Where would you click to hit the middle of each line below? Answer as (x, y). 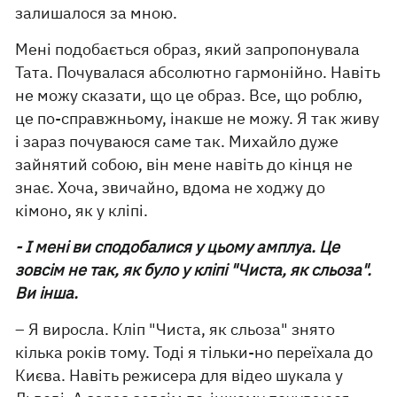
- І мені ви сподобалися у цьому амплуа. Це (178, 247)
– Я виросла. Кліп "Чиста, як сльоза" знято (175, 329)
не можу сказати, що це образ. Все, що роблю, (189, 95)
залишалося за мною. (97, 13)
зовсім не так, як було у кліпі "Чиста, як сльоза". (194, 270)
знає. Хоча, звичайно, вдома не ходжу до (171, 187)
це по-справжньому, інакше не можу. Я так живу (198, 118)
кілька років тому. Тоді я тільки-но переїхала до (195, 352)
